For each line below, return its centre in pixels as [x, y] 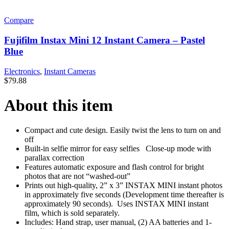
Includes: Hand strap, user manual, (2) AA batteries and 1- [118, 222]
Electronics [22, 71]
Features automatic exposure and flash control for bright [114, 167]
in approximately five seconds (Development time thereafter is [124, 195]
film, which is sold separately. [72, 213]
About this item [59, 106]
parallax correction [54, 158]
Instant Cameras [70, 71]
